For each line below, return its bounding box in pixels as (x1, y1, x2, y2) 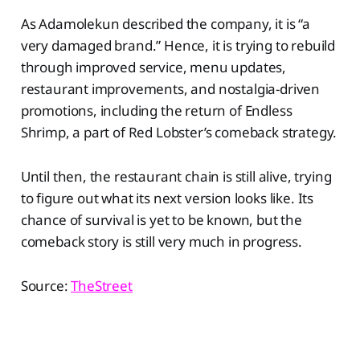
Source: (20, 276, 72, 296)
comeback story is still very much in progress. (20, 232, 302, 252)
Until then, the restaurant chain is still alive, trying (20, 167, 332, 186)
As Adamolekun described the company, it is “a (20, 14, 311, 34)
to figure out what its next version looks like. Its (20, 189, 314, 208)
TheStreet (71, 276, 133, 296)
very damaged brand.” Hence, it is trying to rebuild (20, 36, 336, 55)
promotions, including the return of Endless (20, 101, 292, 121)
